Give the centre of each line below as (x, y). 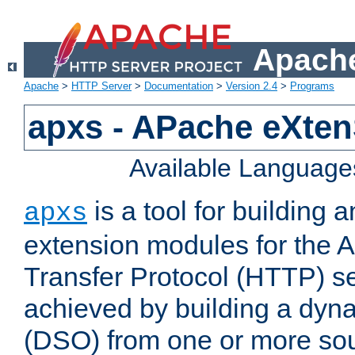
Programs (312, 86)
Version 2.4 (252, 86)
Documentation (179, 86)
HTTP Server (101, 86)
